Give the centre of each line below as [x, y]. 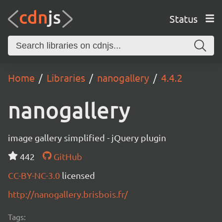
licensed [79, 175]
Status [183, 18]
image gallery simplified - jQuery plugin [87, 138]
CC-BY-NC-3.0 [35, 175]
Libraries [66, 78]
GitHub [67, 156]
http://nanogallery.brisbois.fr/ [68, 194]
